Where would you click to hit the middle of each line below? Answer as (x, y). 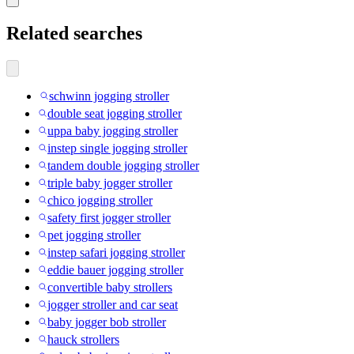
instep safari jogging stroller (116, 252)
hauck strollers (83, 339)
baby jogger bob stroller (107, 322)
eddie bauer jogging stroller (115, 269)
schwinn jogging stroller (109, 96)
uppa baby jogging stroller (113, 130)
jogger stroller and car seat (113, 304)
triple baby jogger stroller (110, 183)
